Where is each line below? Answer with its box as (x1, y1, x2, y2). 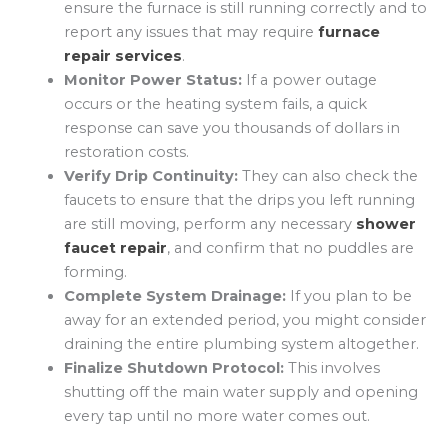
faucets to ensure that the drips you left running (63, 190, 415, 209)
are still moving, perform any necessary (63, 214, 356, 233)
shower (355, 214, 416, 233)
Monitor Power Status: (63, 70, 242, 89)
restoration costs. (63, 142, 189, 161)
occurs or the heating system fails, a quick (63, 94, 367, 113)
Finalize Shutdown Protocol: (63, 358, 284, 377)
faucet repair (63, 238, 167, 257)
